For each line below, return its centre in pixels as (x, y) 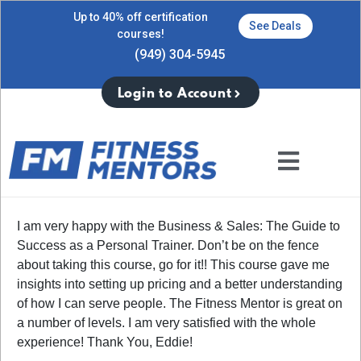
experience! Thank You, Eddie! (105, 342)
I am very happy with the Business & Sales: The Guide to (178, 226)
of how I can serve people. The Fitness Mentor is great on (180, 303)
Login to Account (174, 94)
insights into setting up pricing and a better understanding (180, 284)
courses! (140, 34)
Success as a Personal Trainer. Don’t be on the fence (168, 245)
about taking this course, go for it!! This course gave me (173, 264)
